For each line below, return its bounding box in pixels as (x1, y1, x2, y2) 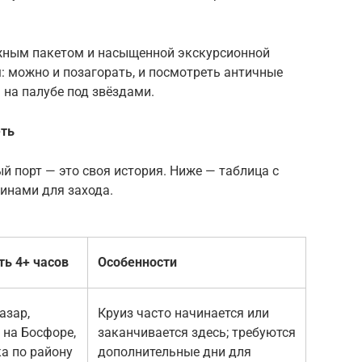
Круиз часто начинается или (98, 305, 269, 321)
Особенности (98, 254, 177, 270)
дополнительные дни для (98, 343, 251, 360)
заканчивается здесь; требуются (98, 324, 296, 340)
